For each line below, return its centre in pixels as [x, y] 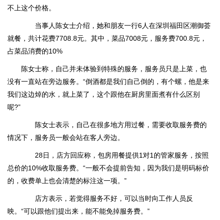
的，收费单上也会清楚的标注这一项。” [67, 181]
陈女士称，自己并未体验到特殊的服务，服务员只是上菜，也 [114, 69]
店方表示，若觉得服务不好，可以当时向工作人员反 [107, 198]
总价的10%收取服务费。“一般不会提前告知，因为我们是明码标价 [108, 168]
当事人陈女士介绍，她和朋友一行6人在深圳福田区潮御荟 [116, 26]
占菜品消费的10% [35, 51]
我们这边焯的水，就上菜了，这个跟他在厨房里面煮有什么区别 [104, 94]
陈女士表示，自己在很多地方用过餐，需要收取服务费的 [114, 125]
